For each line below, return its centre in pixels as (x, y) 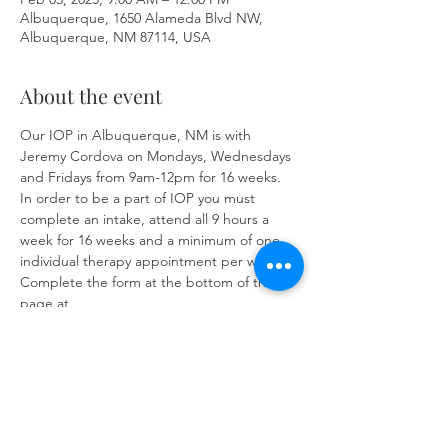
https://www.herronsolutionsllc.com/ (133, 324)
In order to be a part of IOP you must (139, 198)
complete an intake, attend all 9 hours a (146, 219)
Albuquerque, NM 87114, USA (115, 37)
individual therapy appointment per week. (154, 261)
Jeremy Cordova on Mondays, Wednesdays (157, 156)
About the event (91, 95)
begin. (40, 345)
